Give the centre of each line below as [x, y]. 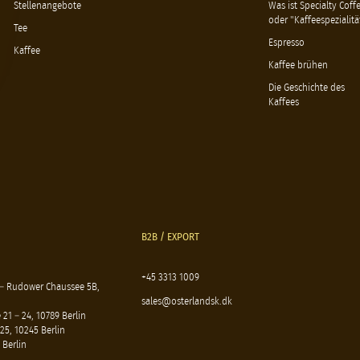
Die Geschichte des [306, 88]
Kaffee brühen [298, 65]
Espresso [286, 43]
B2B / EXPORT [170, 237]
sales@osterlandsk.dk [186, 301]
